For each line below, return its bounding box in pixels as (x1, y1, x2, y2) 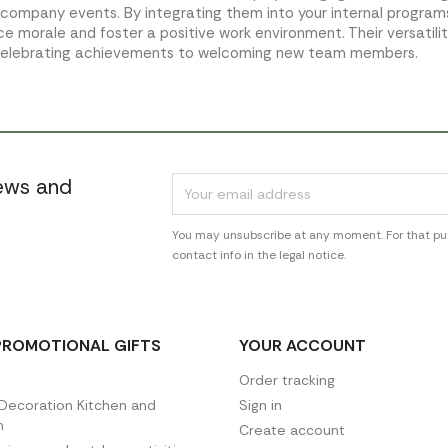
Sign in (239, 395, 282, 414)
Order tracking (239, 370, 335, 389)
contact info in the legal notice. (172, 246, 347, 263)
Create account (239, 420, 345, 439)
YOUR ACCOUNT (239, 334, 366, 356)
